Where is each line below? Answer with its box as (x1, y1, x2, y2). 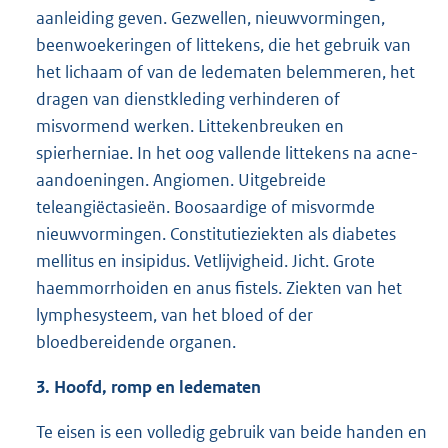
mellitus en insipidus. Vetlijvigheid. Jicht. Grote (36, 249, 375, 272)
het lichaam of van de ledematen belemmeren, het (36, 60, 415, 83)
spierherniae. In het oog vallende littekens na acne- (36, 141, 418, 164)
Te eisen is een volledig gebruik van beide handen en (36, 420, 427, 443)
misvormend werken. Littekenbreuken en (36, 114, 344, 137)
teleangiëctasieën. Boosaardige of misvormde (36, 195, 375, 218)
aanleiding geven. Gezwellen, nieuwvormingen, (36, 6, 385, 29)
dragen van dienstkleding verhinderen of (36, 87, 340, 110)
